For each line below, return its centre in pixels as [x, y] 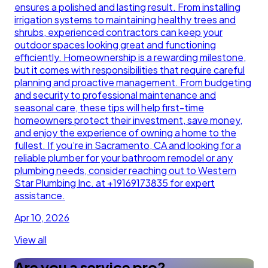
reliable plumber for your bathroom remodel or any [124, 158]
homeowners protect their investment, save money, [128, 120]
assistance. [40, 196]
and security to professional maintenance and [115, 95]
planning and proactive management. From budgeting [133, 83]
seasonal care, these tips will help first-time [109, 108]
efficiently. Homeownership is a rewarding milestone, [130, 57]
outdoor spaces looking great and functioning [115, 45]
